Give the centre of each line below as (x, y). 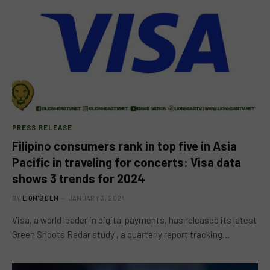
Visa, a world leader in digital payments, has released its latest (134, 220)
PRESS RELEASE (42, 127)
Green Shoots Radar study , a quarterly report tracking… (121, 234)
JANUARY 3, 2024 (97, 198)
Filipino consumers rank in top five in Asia (124, 146)
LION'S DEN (41, 198)
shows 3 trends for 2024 (79, 178)
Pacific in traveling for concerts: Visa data (127, 162)
